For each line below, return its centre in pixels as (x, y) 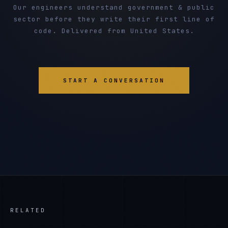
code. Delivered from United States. (114, 31)
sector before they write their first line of (114, 19)
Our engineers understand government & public (114, 7)
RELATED (28, 210)
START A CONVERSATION (114, 80)
